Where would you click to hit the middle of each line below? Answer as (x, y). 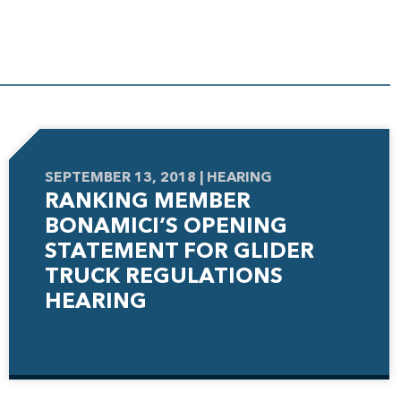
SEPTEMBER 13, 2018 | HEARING (158, 177)
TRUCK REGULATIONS (163, 276)
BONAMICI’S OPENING (166, 226)
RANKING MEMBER (147, 201)
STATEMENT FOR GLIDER (179, 251)
